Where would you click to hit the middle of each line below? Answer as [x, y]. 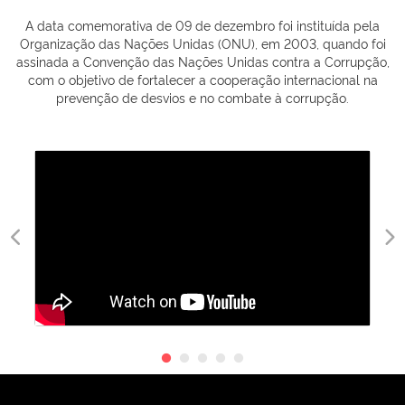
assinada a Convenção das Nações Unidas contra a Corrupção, [202, 61]
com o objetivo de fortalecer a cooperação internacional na [202, 79]
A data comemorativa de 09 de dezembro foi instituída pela [202, 24]
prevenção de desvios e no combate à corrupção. [202, 97]
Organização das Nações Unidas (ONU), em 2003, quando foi [202, 42]
